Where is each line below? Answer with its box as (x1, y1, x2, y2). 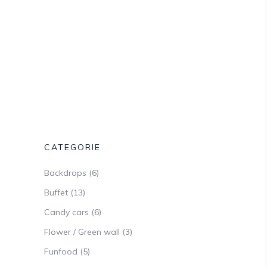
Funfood (44, 246, 77, 257)
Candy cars (44, 206, 89, 218)
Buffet (44, 187, 68, 198)
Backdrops (44, 167, 86, 178)
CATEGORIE (44, 141, 101, 153)
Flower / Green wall (44, 226, 120, 237)
